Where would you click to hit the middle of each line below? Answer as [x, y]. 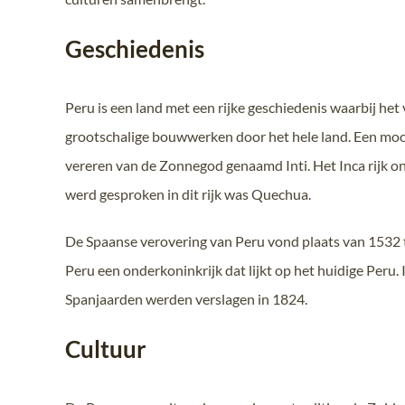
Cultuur [106, 348]
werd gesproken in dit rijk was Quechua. [188, 193]
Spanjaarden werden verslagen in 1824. [186, 298]
